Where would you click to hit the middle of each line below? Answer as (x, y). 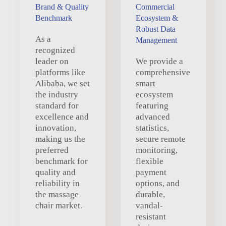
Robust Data (156, 29)
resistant (151, 216)
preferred (52, 150)
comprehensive (163, 72)
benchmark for (62, 161)
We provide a (159, 61)
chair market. (59, 205)
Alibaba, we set (63, 83)
